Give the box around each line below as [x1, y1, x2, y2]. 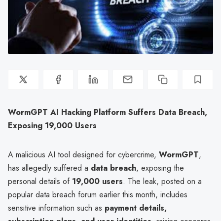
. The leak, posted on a [123, 175, 202, 187]
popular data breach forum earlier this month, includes [8, 188, 187, 200]
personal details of [8, 175, 72, 187]
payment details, [105, 202, 167, 214]
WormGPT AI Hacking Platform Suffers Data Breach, [8, 106, 207, 118]
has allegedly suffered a [8, 162, 91, 174]
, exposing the [136, 162, 184, 174]
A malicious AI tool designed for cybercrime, [8, 148, 159, 160]
